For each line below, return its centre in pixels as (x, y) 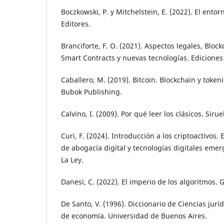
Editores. (76, 24)
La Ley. (72, 160)
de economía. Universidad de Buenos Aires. (134, 216)
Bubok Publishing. (91, 92)
